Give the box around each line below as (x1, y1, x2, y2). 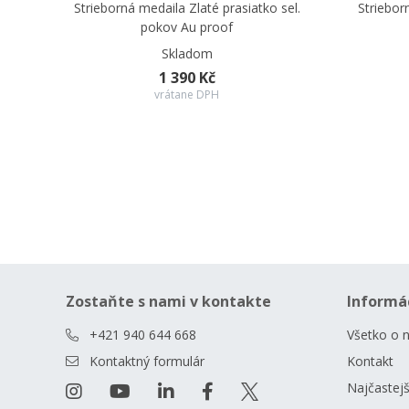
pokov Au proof (141, 18, 234, 36)
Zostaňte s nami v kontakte (66, 291, 271, 311)
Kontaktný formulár (89, 352, 204, 370)
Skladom (161, 45, 213, 62)
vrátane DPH (154, 87, 220, 102)
